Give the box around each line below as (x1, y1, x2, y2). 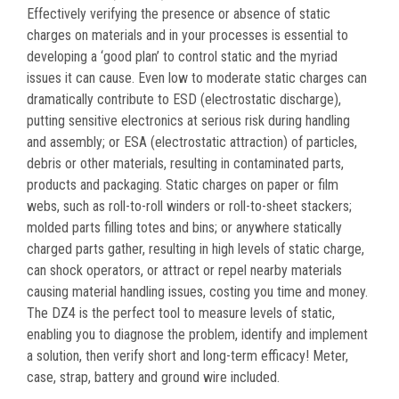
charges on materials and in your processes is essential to (27, 26, 348, 44)
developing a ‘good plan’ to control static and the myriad (27, 47, 338, 65)
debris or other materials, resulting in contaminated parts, (27, 154, 344, 172)
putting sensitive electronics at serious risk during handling (27, 111, 350, 129)
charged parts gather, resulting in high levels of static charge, (27, 240, 364, 257)
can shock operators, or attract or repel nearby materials (27, 261, 342, 279)
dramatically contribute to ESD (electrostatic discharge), (27, 90, 341, 108)
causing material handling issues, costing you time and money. (27, 282, 368, 300)
